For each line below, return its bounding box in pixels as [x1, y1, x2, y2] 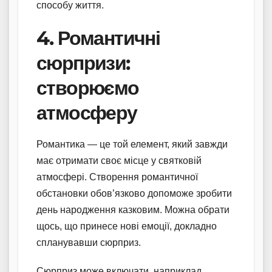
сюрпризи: [36, 50, 130, 75]
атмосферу [36, 100, 137, 124]
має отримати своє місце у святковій [36, 155, 202, 166]
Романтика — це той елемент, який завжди [36, 138, 228, 149]
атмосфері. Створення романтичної [36, 171, 198, 182]
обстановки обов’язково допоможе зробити [36, 188, 232, 199]
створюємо [36, 75, 139, 100]
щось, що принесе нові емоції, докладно [36, 220, 217, 231]
